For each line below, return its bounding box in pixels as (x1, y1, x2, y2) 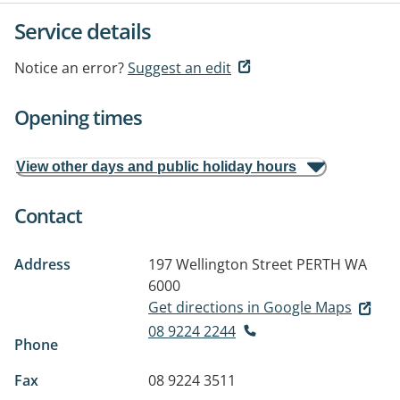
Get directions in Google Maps (148, 297, 352, 317)
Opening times (14, 104, 142, 130)
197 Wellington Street (148, 254, 293, 274)
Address (14, 254, 71, 274)
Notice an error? (14, 58, 124, 78)
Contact (14, 202, 82, 229)
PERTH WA (296, 254, 367, 274)
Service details (14, 16, 151, 46)
